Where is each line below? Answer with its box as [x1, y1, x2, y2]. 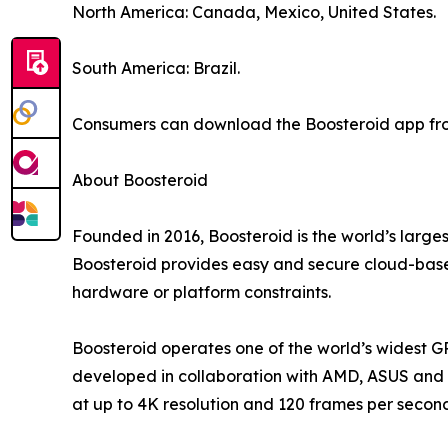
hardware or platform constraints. [72, 281, 331, 302]
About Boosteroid [72, 169, 208, 190]
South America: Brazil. [72, 57, 240, 78]
